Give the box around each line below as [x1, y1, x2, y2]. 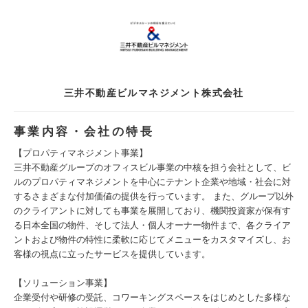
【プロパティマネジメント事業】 [14, 148, 148, 158]
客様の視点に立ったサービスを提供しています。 [14, 249, 210, 259]
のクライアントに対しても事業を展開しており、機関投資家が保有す [14, 206, 291, 216]
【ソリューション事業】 [14, 278, 112, 288]
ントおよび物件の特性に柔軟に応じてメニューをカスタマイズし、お [14, 234, 291, 245]
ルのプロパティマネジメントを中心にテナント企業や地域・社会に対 [14, 177, 291, 187]
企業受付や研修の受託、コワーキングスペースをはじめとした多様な [14, 292, 291, 302]
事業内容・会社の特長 [14, 125, 154, 138]
